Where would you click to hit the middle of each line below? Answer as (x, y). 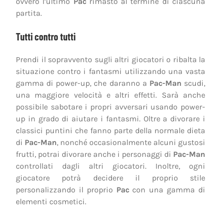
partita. (29, 13)
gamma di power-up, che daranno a (83, 83)
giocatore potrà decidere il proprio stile (110, 178)
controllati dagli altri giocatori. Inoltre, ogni (110, 166)
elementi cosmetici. (51, 201)
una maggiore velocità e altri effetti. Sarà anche (110, 95)
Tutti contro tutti (46, 36)
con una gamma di (167, 189)
